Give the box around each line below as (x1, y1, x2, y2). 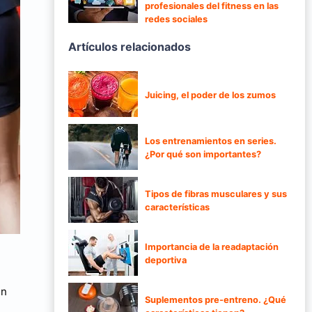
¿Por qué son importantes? (145, 149, 261, 160)
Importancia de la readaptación (145, 242, 279, 253)
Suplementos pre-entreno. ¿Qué (145, 295, 286, 306)
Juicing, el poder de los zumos (145, 89, 276, 100)
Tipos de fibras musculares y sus (145, 189, 287, 200)
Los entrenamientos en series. (145, 136, 276, 147)
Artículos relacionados (68, 39, 191, 54)
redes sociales (145, 13, 208, 24)
